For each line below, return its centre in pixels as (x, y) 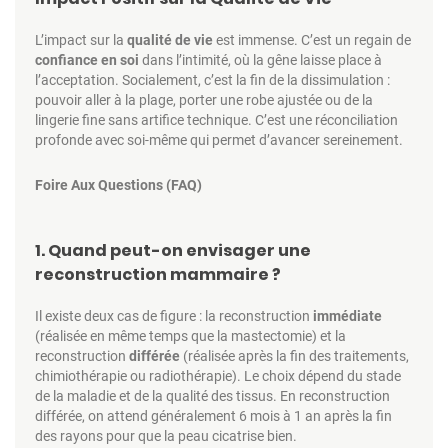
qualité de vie (170, 39)
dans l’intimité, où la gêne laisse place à (260, 59)
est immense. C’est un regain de (312, 39)
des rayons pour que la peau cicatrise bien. (166, 435)
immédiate (347, 315)
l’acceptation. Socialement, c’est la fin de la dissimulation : (212, 79)
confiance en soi (87, 59)
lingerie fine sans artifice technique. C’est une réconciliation (216, 119)
